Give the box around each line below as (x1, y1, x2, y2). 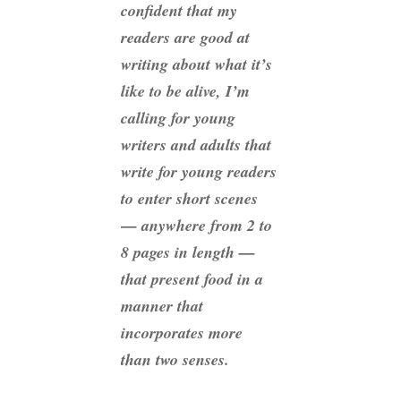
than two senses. (121, 347, 229, 371)
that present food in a (121, 267, 263, 290)
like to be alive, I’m (121, 79, 250, 102)
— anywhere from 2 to (121, 213, 272, 236)
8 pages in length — (121, 240, 255, 263)
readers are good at (121, 25, 250, 48)
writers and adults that (121, 132, 271, 156)
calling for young (121, 106, 235, 129)
